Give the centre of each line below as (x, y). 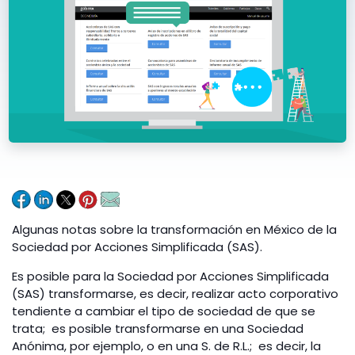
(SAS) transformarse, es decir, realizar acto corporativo (175, 293)
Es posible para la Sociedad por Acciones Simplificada (170, 276)
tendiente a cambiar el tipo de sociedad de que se (164, 311)
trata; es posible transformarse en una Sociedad (158, 328)
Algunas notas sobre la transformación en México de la (174, 229)
